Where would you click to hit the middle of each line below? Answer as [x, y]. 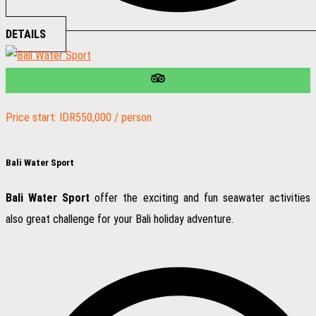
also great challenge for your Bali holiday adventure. [120, 219]
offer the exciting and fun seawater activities [200, 197]
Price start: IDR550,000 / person [79, 118]
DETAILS [26, 35]
